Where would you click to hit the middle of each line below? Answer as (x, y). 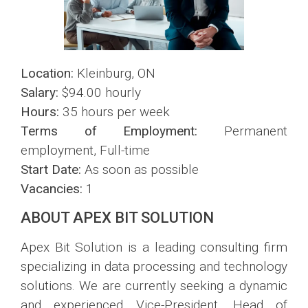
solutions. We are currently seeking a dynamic (154, 285)
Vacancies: (52, 189)
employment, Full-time (85, 151)
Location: (47, 74)
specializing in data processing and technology (154, 266)
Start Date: (51, 170)
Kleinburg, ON (114, 74)
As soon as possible (140, 170)
